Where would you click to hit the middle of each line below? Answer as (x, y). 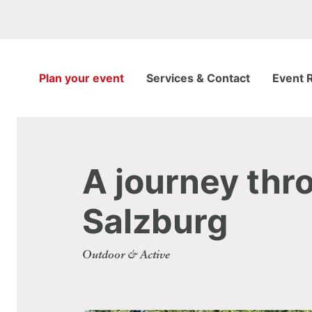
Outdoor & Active (126, 256)
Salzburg (155, 221)
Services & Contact (198, 78)
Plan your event (81, 78)
